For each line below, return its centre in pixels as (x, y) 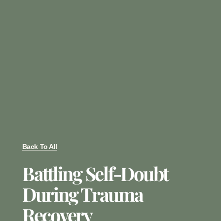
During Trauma (82, 194)
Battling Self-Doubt (95, 174)
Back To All (39, 147)
